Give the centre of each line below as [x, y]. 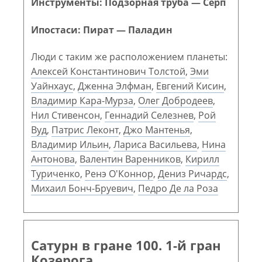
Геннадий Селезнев [149, 115]
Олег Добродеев [175, 100]
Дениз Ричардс [192, 173]
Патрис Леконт [85, 130]
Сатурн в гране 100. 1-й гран [126, 245]
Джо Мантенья [157, 130]
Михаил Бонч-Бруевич [82, 188]
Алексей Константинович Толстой [108, 71]
